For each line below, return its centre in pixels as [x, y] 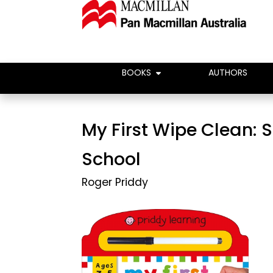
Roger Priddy [115, 182]
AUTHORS [228, 73]
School [112, 159]
